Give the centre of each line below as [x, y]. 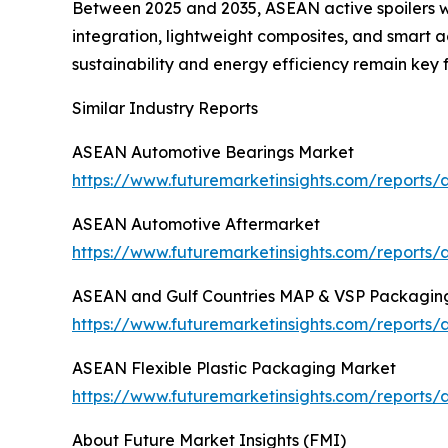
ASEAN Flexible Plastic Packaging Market [234, 367]
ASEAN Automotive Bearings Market [213, 151]
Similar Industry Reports [165, 107]
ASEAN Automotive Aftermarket [196, 223]
